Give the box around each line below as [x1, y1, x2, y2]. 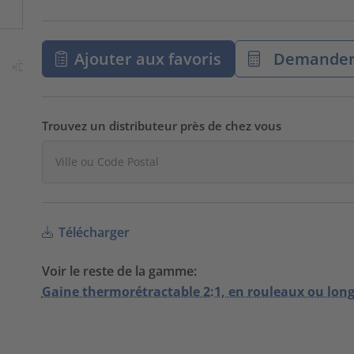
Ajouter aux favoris [74, 47, 222, 70]
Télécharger [55, 224, 130, 242]
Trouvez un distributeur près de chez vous [41, 117, 281, 134]
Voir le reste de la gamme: [41, 262, 197, 281]
